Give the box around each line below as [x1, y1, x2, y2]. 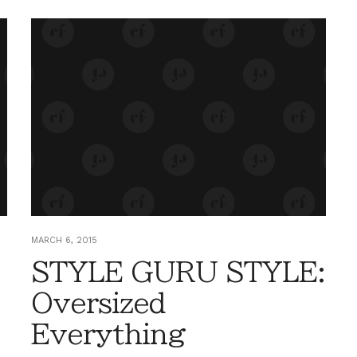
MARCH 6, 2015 [31, 234, 97, 245]
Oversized [31, 288, 165, 316]
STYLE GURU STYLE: [31, 257, 325, 285]
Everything [31, 320, 186, 347]
